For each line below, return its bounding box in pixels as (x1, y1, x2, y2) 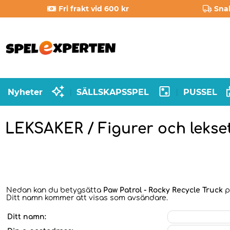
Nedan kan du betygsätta (6, 186, 103, 194)
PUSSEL (183, 87, 217, 97)
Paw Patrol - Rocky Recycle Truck (103, 186, 223, 194)
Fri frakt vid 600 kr (59, 4, 129, 13)
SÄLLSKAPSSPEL (76, 87, 149, 97)
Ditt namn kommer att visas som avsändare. (6, 194, 168, 202)
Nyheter (8, 87, 43, 97)
